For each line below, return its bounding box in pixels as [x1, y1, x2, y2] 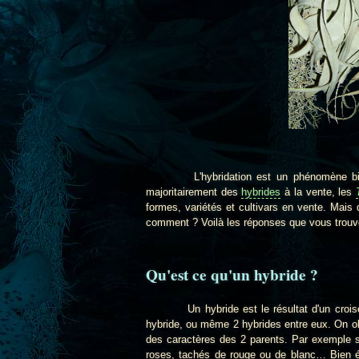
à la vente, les [280, 185, 356, 198]
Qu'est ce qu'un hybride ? [146, 263, 318, 286]
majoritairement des [146, 185, 242, 198]
